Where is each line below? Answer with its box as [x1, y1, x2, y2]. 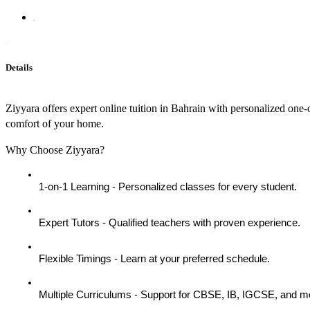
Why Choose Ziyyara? [6, 144, 104, 156]
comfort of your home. [6, 118, 104, 130]
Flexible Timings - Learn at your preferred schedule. [39, 253, 270, 265]
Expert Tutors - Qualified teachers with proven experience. [39, 217, 300, 229]
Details [6, 62, 33, 73]
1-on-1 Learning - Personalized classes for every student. [39, 181, 297, 193]
